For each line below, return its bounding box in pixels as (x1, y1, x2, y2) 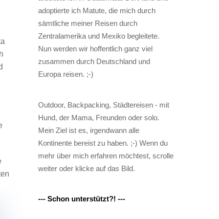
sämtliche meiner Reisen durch (38, 19, 137, 28)
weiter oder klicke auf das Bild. (38, 164, 135, 173)
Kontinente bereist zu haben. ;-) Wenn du (38, 138, 168, 147)
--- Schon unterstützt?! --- (38, 195, 125, 203)
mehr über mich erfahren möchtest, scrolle (38, 151, 174, 160)
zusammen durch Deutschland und (38, 57, 150, 66)
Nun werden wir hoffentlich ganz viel (38, 44, 153, 53)
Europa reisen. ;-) (38, 70, 93, 79)
